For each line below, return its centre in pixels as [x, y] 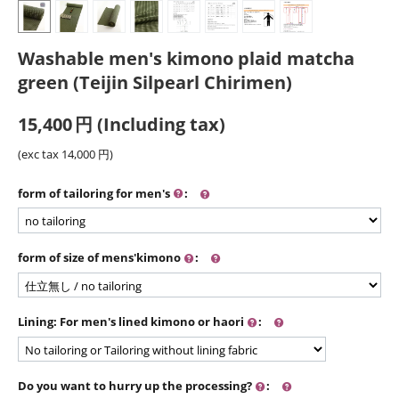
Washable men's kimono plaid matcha [186, 59]
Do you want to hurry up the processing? [136, 386]
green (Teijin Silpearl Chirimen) [155, 83]
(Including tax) [159, 125]
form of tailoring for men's [95, 194]
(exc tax [40, 155]
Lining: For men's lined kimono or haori [132, 322]
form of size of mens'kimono [101, 258]
